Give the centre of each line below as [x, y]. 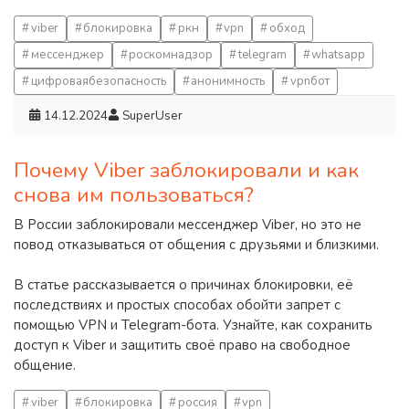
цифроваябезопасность [98, 81]
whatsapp [339, 54]
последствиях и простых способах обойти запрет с [177, 304]
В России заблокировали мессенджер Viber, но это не [188, 224]
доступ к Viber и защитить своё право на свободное [182, 345]
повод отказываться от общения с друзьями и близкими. [196, 244]
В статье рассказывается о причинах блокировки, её [184, 284]
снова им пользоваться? [134, 194]
